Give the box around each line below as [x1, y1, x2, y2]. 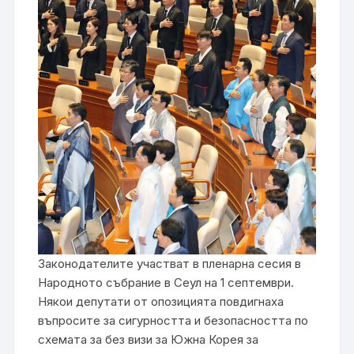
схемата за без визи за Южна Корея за [38, 332, 259, 348]
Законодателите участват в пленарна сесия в [38, 256, 302, 272]
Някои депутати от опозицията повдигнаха [38, 294, 284, 310]
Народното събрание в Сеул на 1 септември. [38, 275, 295, 291]
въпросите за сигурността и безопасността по [38, 313, 309, 329]
